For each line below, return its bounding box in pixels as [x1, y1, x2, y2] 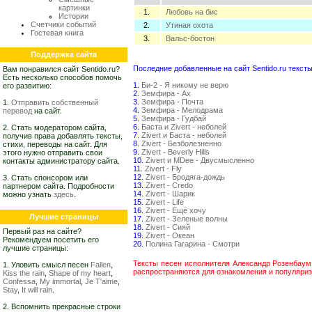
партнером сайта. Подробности [3, 182, 114, 190]
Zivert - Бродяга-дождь [146, 173, 225, 181]
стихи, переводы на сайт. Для [3, 140, 107, 148]
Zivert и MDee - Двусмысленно [146, 156, 254, 164]
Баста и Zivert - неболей [141, 123, 226, 131]
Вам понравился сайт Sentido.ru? [3, 65, 120, 73]
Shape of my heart [49, 269, 111, 277]
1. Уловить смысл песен [3, 260, 91, 269]
